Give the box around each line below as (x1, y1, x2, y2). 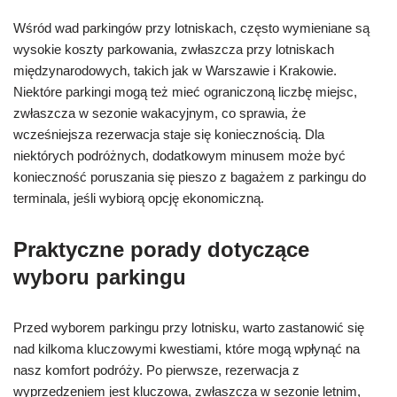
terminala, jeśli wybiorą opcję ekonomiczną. (13, 191, 264, 206)
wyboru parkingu (13, 265, 186, 289)
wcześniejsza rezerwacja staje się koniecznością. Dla (13, 127, 324, 142)
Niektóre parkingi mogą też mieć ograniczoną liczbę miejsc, (13, 84, 357, 99)
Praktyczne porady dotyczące (13, 237, 309, 261)
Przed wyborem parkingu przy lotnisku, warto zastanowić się (13, 320, 364, 335)
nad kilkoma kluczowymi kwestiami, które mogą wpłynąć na (13, 341, 360, 356)
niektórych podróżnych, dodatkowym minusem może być (13, 148, 346, 163)
